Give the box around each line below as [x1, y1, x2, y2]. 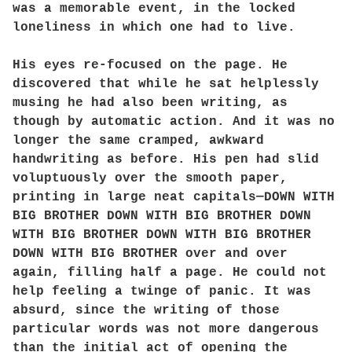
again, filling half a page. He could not [13, 266, 327, 280]
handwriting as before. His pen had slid [13, 152, 319, 167]
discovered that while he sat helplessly [13, 77, 319, 91]
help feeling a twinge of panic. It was [13, 284, 311, 299]
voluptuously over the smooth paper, [13, 171, 288, 185]
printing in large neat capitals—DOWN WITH [13, 190, 335, 204]
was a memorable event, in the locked [13, 2, 295, 16]
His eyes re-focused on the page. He [13, 58, 288, 72]
